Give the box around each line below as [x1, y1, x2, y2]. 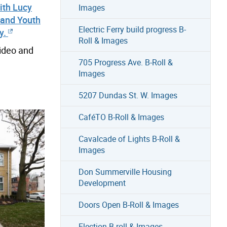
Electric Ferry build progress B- [78, 23, 186, 35]
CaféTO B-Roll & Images [78, 111, 164, 123]
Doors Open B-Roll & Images [78, 199, 179, 210]
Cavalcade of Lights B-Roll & [78, 133, 180, 144]
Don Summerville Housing [78, 166, 172, 177]
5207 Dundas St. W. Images [78, 89, 177, 101]
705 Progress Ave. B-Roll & [78, 56, 173, 68]
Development [78, 177, 126, 188]
